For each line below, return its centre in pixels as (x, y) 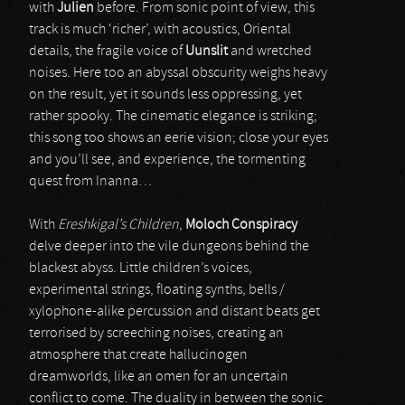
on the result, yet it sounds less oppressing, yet (165, 95)
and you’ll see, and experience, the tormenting (167, 160)
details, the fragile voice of (107, 52)
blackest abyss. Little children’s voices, (141, 268)
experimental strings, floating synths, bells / (157, 290)
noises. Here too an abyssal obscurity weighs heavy (178, 73)
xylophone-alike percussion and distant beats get (174, 312)
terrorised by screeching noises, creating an (156, 334)
